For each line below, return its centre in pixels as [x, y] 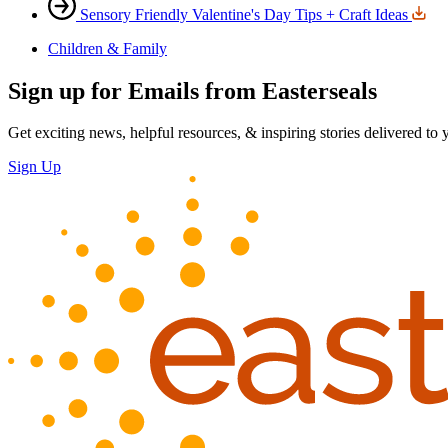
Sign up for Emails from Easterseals [192, 90]
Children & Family [107, 48]
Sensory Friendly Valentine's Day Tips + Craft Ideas [244, 14]
